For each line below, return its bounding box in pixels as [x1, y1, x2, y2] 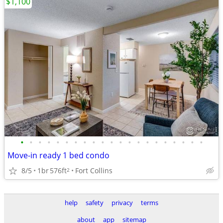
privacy [111, 198, 133, 207]
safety [86, 198, 104, 207]
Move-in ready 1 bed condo [7, 150, 110, 161]
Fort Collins [75, 165, 112, 175]
